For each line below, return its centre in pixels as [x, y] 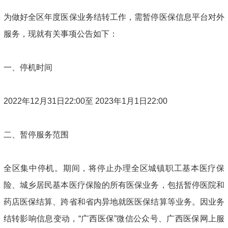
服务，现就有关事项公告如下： [60, 34]
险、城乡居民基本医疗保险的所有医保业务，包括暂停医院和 [114, 185]
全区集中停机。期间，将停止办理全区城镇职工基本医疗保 [114, 168]
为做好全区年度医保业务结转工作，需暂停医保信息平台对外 [114, 17]
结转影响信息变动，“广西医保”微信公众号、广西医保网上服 [114, 219]
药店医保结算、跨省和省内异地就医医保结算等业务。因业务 [114, 202]
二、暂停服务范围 [36, 135]
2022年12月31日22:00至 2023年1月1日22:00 [85, 101]
